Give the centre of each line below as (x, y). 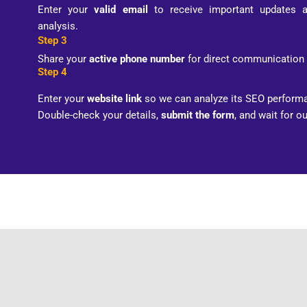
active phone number (137, 59)
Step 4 (52, 72)
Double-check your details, (99, 115)
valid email (121, 9)
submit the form (198, 115)
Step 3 (52, 40)
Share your (63, 59)
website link (114, 98)
